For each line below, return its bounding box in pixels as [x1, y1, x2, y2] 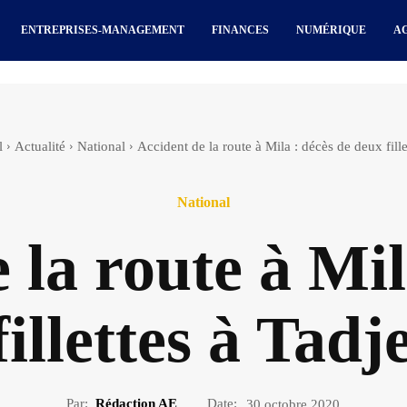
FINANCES [212, 24, 270, 37]
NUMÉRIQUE [296, 24, 367, 37]
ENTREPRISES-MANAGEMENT [21, 24, 185, 37]
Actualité [14, 138, 65, 154]
